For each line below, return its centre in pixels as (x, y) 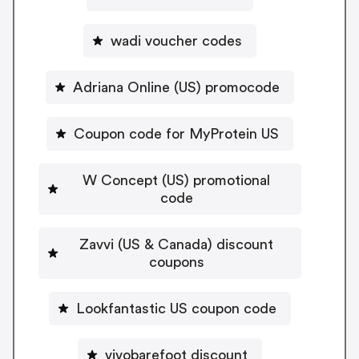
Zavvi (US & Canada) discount (176, 244)
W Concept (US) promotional (176, 180)
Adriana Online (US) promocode (176, 87)
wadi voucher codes (176, 40)
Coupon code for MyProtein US (176, 133)
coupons (176, 262)
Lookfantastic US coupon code (176, 308)
